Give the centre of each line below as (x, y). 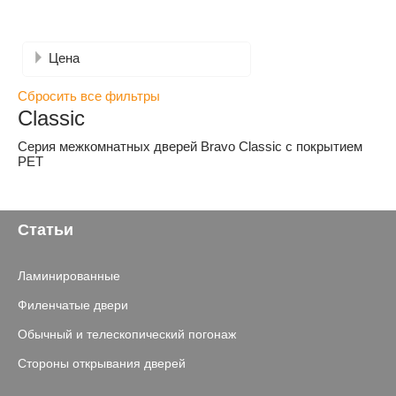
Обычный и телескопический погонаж (127, 334)
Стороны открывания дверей (102, 363)
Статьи (46, 230)
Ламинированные (69, 276)
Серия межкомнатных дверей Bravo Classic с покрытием (190, 146)
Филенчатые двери (73, 305)
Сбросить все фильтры (89, 96)
